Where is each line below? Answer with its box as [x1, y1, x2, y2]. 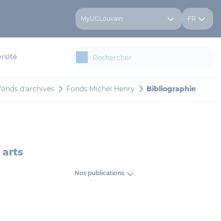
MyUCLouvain [81, 15, 123, 22]
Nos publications [74, 169, 124, 177]
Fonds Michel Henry [66, 84, 135, 93]
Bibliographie [147, 84, 196, 93]
